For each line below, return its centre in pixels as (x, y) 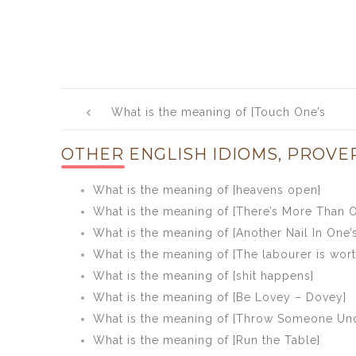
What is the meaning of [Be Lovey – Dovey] (220, 297)
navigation (122, 118)
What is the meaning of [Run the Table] (207, 340)
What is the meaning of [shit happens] (203, 276)
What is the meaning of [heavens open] (207, 190)
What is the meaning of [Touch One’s (219, 112)
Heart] (309, 134)
